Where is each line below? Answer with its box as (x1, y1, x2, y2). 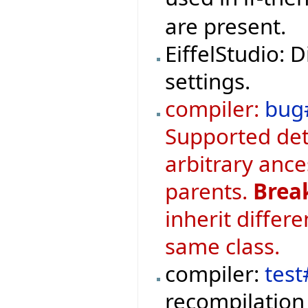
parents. (165, 177, 254, 206)
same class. (165, 232, 280, 261)
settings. (165, 67, 251, 96)
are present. (165, 12, 287, 41)
